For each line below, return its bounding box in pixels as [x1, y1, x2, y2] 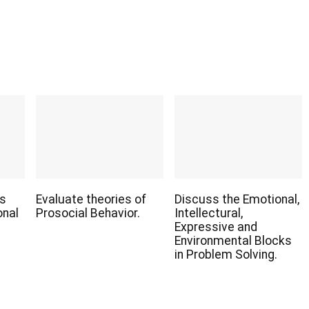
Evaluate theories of [36, 192, 146, 207]
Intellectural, [174, 206, 243, 221]
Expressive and [174, 220, 257, 235]
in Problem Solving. [174, 248, 277, 262]
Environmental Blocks [174, 234, 292, 248]
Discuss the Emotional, [174, 192, 299, 207]
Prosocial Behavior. [36, 206, 140, 221]
